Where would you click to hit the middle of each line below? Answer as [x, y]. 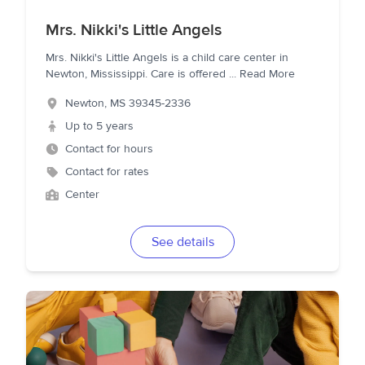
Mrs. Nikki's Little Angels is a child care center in [167, 58]
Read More [267, 74]
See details [182, 242]
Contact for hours [109, 149]
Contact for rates [107, 172]
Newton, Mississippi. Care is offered [137, 74]
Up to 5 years [99, 126]
